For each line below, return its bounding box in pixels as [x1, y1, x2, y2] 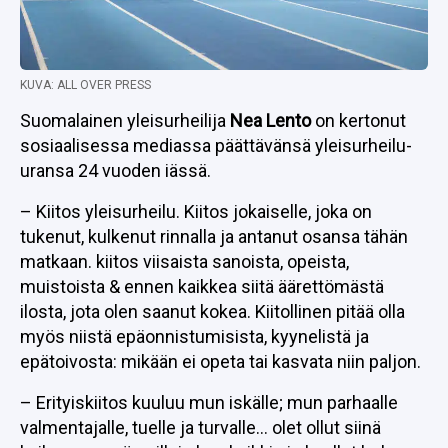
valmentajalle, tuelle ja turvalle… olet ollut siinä [20, 417, 381, 438]
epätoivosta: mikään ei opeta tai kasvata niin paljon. [20, 351, 421, 372]
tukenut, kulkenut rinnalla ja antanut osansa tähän [20, 226, 408, 247]
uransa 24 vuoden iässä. [20, 160, 211, 181]
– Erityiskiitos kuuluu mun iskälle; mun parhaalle [20, 392, 398, 413]
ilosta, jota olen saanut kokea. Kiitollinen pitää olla [20, 301, 405, 322]
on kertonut [311, 110, 406, 131]
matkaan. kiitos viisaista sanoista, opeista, [20, 251, 349, 272]
